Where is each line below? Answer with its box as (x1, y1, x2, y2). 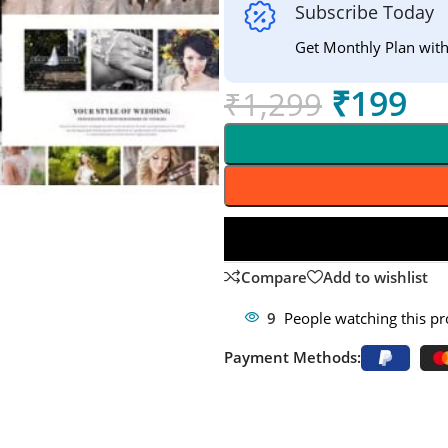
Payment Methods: (223, 346, 361, 367)
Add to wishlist (322, 266, 428, 287)
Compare (240, 266, 307, 287)
